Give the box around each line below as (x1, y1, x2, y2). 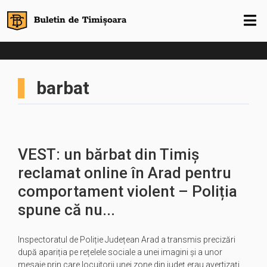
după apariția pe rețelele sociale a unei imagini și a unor (18, 247, 222, 257)
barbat (36, 77, 89, 98)
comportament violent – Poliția (18, 182, 237, 200)
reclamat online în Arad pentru (18, 164, 231, 182)
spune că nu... (18, 201, 115, 219)
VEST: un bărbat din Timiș (18, 145, 199, 163)
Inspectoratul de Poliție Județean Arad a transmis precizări (18, 235, 235, 244)
